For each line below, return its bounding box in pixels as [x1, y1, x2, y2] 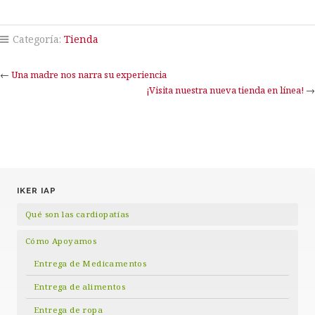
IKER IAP [17, 185, 56, 195]
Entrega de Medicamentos [34, 257, 147, 269]
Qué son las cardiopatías [25, 208, 129, 219]
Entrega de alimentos [34, 281, 125, 292]
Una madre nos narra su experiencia [11, 67, 167, 81]
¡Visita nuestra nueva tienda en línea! [146, 83, 304, 96]
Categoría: [10, 32, 64, 46]
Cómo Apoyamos [25, 235, 97, 246]
